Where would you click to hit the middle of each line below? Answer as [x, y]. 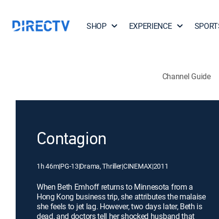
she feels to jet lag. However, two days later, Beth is [120, 206]
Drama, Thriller [101, 166]
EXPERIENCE [150, 26]
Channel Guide [186, 76]
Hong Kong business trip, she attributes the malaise [121, 197]
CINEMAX [137, 166]
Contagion [72, 140]
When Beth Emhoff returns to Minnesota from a [115, 187]
